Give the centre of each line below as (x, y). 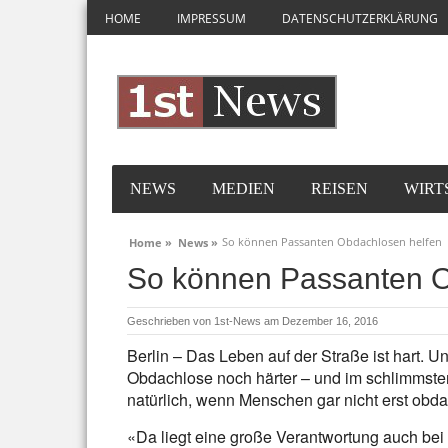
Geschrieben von (170, 321)
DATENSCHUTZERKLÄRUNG (360, 18)
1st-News (237, 321)
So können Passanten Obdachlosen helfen (332, 241)
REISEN (339, 188)
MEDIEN (243, 188)
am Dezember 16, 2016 (321, 321)
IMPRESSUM (211, 18)
